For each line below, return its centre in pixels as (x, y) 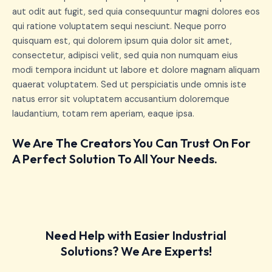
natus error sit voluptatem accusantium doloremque (121, 99)
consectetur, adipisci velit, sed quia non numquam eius (125, 55)
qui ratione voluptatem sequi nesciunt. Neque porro (119, 26)
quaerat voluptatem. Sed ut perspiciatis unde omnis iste (129, 84)
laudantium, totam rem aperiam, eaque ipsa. (103, 114)
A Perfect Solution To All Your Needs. (115, 158)
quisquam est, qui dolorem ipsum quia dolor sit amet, (122, 41)
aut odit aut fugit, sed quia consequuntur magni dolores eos (136, 12)
